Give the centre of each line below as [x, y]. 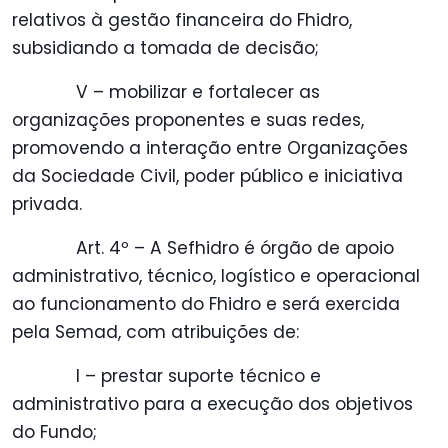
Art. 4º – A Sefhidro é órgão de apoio [235, 248]
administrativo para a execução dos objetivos [212, 404]
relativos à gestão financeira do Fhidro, [182, 20]
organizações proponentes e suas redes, [188, 120]
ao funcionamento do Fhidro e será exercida [206, 304]
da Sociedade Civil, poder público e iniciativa [207, 176]
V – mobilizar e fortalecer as [198, 92]
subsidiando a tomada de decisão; [165, 48]
